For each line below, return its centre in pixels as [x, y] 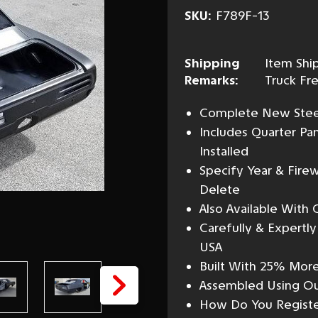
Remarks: [211, 80]
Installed [224, 151]
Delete [219, 189]
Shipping [212, 63]
